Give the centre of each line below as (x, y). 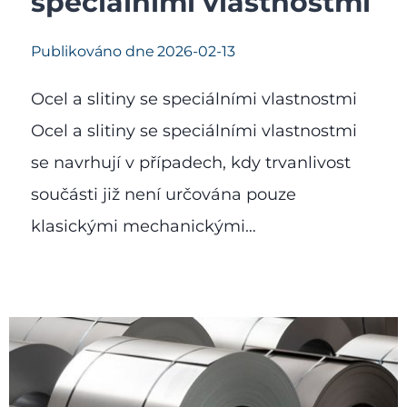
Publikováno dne (93, 51)
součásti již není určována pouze (164, 194)
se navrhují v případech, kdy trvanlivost (191, 162)
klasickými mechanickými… (144, 226)
